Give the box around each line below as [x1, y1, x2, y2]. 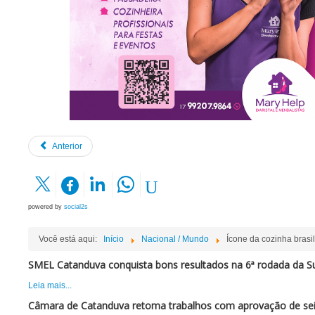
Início [103, 234, 124, 245]
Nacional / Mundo [141, 234, 209, 245]
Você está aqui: [39, 234, 101, 245]
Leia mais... [28, 281, 72, 291]
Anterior [52, 141, 82, 152]
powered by [28, 203, 64, 211]
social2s [64, 203, 88, 211]
